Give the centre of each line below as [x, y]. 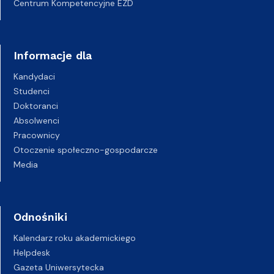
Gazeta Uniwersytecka [59, 267]
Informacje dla [53, 55]
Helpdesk [32, 253]
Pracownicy [37, 135]
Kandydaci [34, 76]
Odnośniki [40, 217]
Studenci [31, 91]
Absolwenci [36, 120]
